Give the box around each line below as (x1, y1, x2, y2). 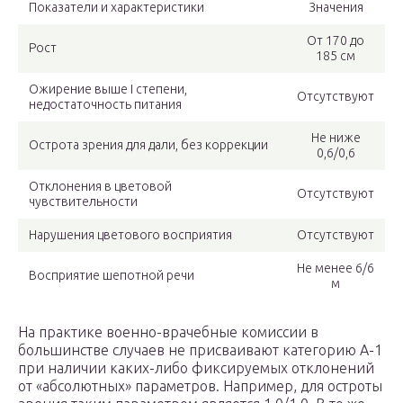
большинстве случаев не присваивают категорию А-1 (18, 342, 382, 359)
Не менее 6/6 (297, 261, 374, 276)
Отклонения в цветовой (29, 179, 172, 194)
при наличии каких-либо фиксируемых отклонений (18, 360, 374, 377)
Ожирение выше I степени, (29, 82, 187, 97)
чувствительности (29, 194, 138, 210)
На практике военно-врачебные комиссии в (18, 324, 318, 341)
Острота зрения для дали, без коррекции (29, 138, 268, 153)
